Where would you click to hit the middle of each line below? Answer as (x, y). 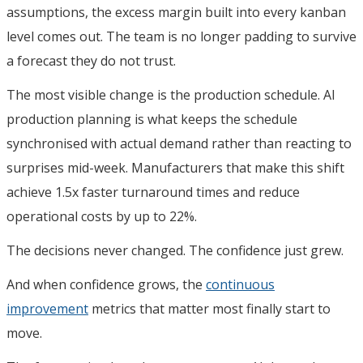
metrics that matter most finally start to (209, 308)
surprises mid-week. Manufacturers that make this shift (175, 167)
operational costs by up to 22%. (102, 216)
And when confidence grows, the (106, 284)
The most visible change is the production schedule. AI (171, 94)
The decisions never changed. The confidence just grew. (175, 250)
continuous (240, 284)
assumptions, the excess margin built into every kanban (176, 12)
